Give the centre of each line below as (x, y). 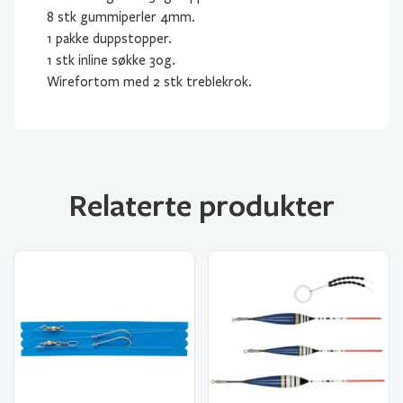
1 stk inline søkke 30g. (111, 60)
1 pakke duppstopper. (109, 39)
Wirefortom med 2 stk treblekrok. (149, 82)
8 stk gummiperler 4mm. (121, 17)
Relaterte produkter (201, 204)
